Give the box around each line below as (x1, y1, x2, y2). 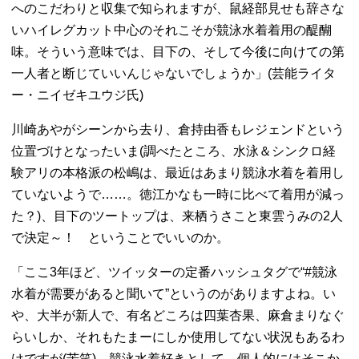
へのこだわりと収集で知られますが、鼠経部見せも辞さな (11, 2, 345, 15)
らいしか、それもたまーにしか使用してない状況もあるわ (11, 330, 345, 344)
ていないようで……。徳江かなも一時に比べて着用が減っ (11, 188, 345, 201)
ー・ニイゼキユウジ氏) (11, 88, 144, 102)
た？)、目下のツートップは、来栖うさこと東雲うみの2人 (11, 209, 344, 223)
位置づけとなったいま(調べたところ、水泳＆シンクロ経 (11, 144, 337, 158)
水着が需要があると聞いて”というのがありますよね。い (11, 287, 337, 301)
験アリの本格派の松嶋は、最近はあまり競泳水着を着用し (11, 166, 345, 179)
